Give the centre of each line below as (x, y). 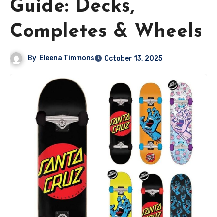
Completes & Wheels (106, 32)
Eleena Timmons (67, 58)
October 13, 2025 (133, 58)
